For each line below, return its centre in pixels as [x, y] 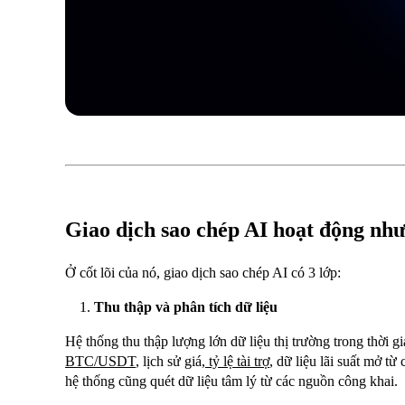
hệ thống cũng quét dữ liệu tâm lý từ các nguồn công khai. [231, 381]
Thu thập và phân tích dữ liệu [186, 307]
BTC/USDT [100, 362]
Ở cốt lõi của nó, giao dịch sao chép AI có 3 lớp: [203, 273]
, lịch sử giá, [170, 362]
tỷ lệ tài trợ [239, 362]
